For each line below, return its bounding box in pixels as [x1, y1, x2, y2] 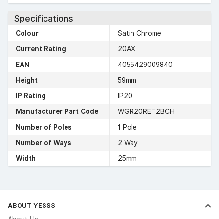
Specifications [14, 13, 73, 23]
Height [16, 76, 38, 84]
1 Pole [118, 123, 137, 131]
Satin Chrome [118, 29, 161, 37]
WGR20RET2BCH [118, 107, 175, 115]
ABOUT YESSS [8, 201, 55, 209]
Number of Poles [16, 123, 72, 131]
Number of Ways [16, 138, 71, 147]
